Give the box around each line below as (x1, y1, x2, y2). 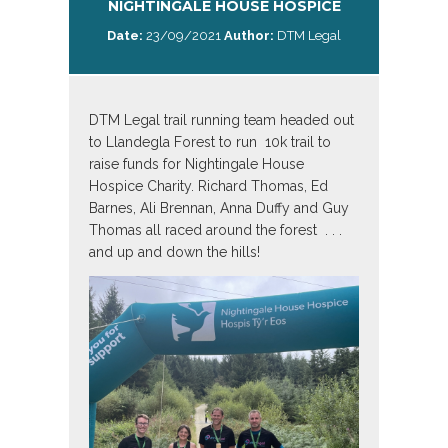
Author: (224, 28, 274, 43)
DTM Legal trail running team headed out (89, 112, 354, 128)
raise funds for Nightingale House (89, 156, 304, 172)
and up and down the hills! (89, 244, 260, 260)
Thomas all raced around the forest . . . (89, 222, 342, 238)
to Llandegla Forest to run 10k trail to (89, 134, 331, 150)
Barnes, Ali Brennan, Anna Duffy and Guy (89, 200, 349, 216)
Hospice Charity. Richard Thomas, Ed (89, 178, 328, 194)
